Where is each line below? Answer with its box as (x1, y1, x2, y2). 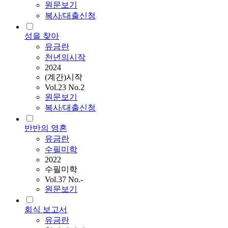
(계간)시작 (45, 73, 82, 82)
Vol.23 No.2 (45, 83, 84, 92)
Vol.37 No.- (45, 175, 83, 184)
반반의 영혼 (24, 124, 67, 133)
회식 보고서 (24, 205, 67, 214)
